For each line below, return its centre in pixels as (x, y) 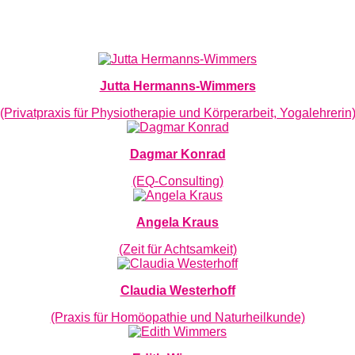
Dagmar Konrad (177, 154)
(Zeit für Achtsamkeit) (177, 249)
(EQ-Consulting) (177, 181)
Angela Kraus (177, 222)
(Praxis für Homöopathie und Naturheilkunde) (177, 317)
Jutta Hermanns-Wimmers (177, 86)
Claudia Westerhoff (177, 290)
